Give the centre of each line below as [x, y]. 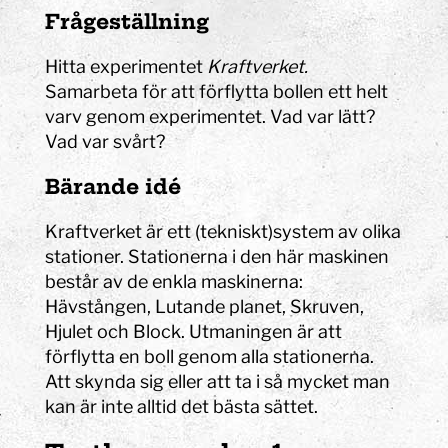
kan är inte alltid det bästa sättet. [182, 406]
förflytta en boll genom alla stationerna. [212, 356]
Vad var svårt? [105, 141]
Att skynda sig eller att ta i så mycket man [218, 381]
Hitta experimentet [126, 66]
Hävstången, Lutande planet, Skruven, [205, 306]
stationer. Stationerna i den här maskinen [217, 256]
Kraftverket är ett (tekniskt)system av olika [223, 231]
